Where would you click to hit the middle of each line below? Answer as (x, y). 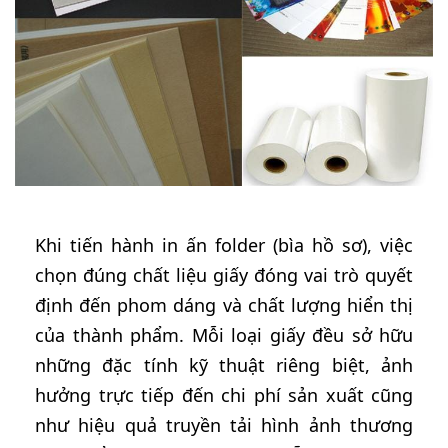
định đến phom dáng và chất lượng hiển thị (224, 304)
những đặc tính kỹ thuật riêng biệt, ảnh (224, 364)
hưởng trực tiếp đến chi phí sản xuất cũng (224, 394)
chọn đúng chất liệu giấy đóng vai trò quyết (224, 274)
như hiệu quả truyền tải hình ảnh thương (224, 424)
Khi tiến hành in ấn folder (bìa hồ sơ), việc (224, 244)
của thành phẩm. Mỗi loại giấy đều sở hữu (224, 334)
